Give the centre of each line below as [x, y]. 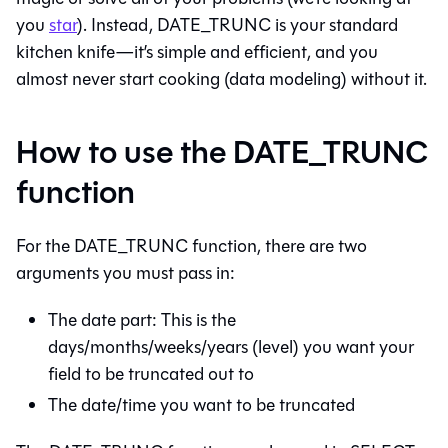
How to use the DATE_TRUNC [222, 152]
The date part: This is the [142, 319]
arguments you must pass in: [125, 272]
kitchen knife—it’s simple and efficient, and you [197, 51]
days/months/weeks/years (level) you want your [231, 346]
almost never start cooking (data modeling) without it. [221, 78]
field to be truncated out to [151, 373]
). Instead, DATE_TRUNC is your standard [237, 24]
